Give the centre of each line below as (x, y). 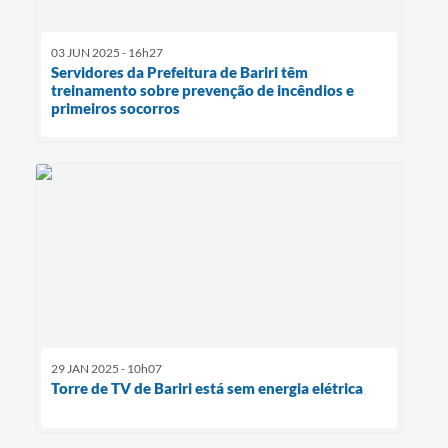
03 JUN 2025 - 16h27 (107, 52)
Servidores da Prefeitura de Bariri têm (179, 71)
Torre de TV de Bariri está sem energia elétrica (207, 387)
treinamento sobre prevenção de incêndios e (202, 89)
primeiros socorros (115, 107)
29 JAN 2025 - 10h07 (106, 368)
